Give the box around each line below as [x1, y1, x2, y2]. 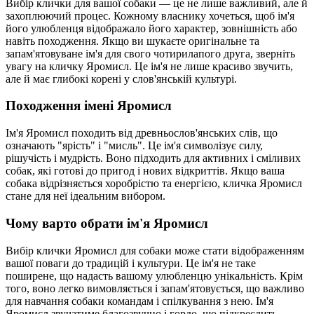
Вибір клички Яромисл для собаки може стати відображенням [6, 244, 304, 257]
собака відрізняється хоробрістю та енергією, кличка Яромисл [6, 177, 302, 190]
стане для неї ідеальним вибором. [6, 190, 165, 203]
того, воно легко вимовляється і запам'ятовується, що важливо [6, 282, 304, 294]
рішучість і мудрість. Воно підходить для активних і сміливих [6, 152, 301, 165]
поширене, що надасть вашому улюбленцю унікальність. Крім [6, 269, 303, 282]
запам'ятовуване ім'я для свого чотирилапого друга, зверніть [6, 47, 295, 60]
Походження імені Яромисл [6, 98, 172, 114]
